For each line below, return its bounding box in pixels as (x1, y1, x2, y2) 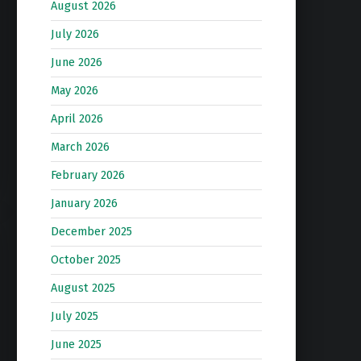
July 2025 (50, 309, 98, 324)
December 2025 (50, 224, 132, 239)
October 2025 (50, 252, 121, 268)
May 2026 (50, 83, 98, 98)
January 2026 (50, 196, 118, 211)
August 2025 (50, 280, 115, 296)
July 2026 (50, 27, 99, 42)
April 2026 (50, 111, 103, 127)
